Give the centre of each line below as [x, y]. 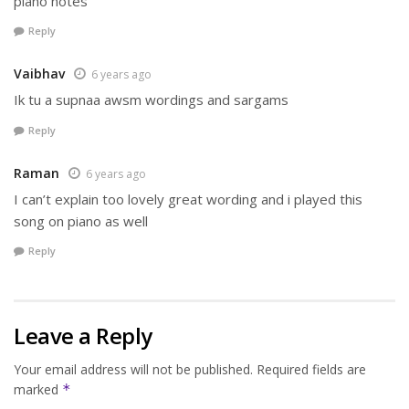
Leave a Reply [83, 336]
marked [38, 390]
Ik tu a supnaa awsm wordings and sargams [151, 100]
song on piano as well [81, 220]
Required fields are [311, 370]
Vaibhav [39, 74]
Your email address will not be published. [133, 370]
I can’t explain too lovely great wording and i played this [188, 199]
